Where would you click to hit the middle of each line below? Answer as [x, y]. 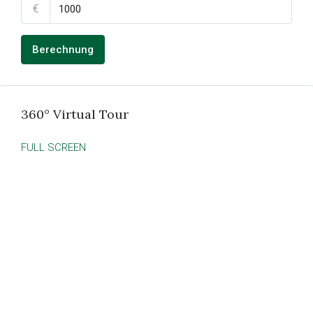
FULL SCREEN [53, 147]
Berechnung [63, 50]
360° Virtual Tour [75, 114]
